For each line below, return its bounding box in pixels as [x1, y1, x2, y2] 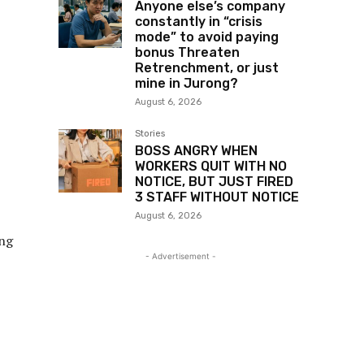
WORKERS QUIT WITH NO [135, 158, 287, 175]
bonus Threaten [135, 45, 240, 61]
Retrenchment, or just [135, 60, 279, 76]
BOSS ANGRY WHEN [135, 143, 258, 159]
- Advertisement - [145, 251, 216, 262]
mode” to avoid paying [135, 29, 279, 45]
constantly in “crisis [135, 14, 262, 30]
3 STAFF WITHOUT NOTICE [135, 189, 299, 206]
